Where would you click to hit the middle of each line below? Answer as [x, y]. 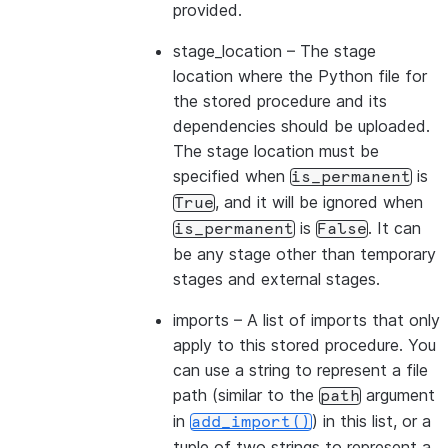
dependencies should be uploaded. [301, 126]
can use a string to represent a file [300, 370]
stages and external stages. [276, 279]
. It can [394, 228]
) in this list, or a [371, 421]
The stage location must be [276, 151]
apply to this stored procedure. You [304, 345]
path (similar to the [246, 395]
